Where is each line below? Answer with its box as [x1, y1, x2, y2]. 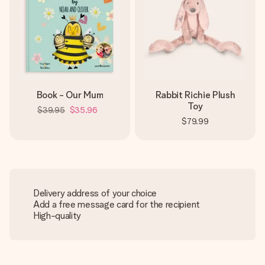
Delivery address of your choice [33, 188, 157, 199]
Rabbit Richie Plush [155, 89, 235, 101]
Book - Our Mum [36, 89, 104, 101]
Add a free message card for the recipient [33, 199, 200, 210]
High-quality [33, 210, 82, 221]
